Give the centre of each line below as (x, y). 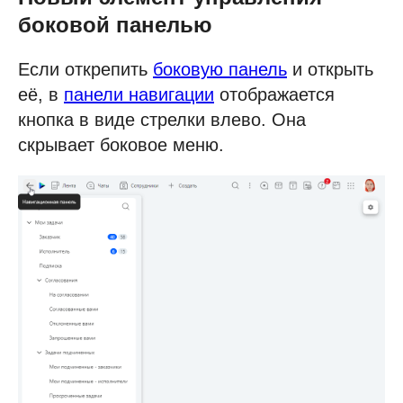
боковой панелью (115, 25)
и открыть (330, 69)
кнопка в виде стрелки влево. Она (162, 120)
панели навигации (139, 94)
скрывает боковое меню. (121, 145)
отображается (274, 94)
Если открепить (85, 69)
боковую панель (220, 69)
